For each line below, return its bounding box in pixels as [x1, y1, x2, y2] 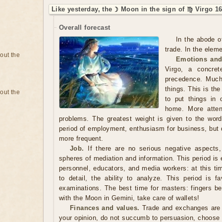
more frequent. [59, 135, 104, 142]
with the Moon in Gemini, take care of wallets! [59, 194, 200, 202]
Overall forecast [59, 24, 111, 31]
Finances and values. [70, 204, 140, 212]
